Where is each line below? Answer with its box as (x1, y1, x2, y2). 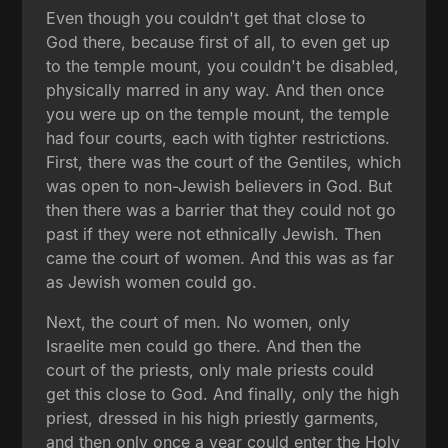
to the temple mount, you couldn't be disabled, (46, 55, 400, 76)
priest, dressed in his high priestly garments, (46, 407, 380, 428)
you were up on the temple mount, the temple (46, 103, 390, 124)
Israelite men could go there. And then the (46, 335, 362, 356)
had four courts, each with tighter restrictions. (46, 127, 391, 148)
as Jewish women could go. (46, 271, 258, 292)
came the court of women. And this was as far (46, 247, 395, 268)
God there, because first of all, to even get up (46, 31, 391, 52)
